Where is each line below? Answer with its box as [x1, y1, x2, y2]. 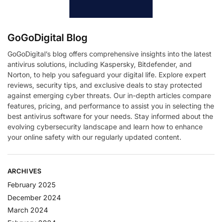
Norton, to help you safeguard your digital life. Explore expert [7, 70, 206, 79]
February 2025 [7, 180, 55, 189]
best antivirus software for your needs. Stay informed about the [7, 111, 213, 120]
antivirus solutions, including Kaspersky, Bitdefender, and [7, 59, 192, 68]
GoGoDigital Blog [7, 31, 88, 44]
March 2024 [7, 206, 48, 215]
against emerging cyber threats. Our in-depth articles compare [7, 91, 211, 100]
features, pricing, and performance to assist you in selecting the [7, 101, 214, 110]
